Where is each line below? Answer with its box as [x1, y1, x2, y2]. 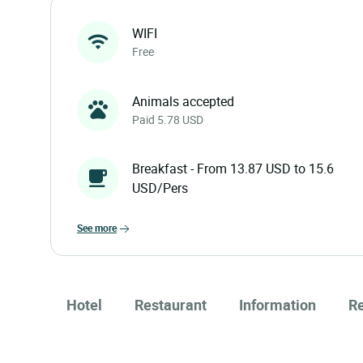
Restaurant [135, 294, 207, 314]
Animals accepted [132, 92, 234, 110]
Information [239, 294, 316, 314]
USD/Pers [132, 178, 188, 197]
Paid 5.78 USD [132, 111, 203, 127]
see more [83, 220, 117, 234]
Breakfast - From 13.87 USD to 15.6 [132, 159, 334, 177]
